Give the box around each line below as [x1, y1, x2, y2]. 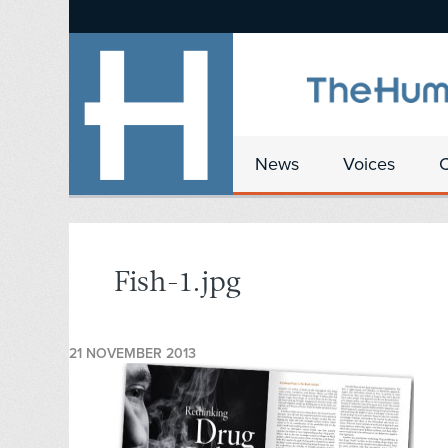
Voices [343, 153, 395, 175]
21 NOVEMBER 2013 [69, 345, 196, 363]
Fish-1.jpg [114, 269, 241, 299]
